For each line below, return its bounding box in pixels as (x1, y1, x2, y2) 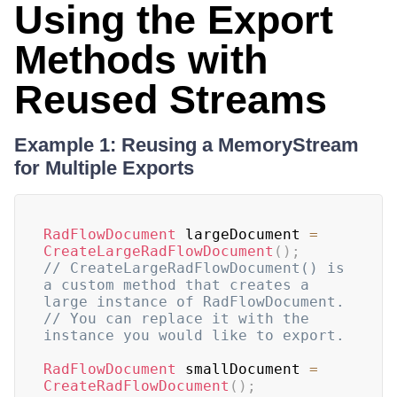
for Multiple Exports (14, 157, 194, 179)
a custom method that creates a (43, 276, 309, 293)
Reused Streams (14, 77, 327, 122)
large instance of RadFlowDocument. (43, 293, 345, 310)
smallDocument (176, 361, 309, 378)
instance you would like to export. (43, 327, 345, 344)
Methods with (14, 37, 268, 82)
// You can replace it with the (43, 310, 309, 327)
